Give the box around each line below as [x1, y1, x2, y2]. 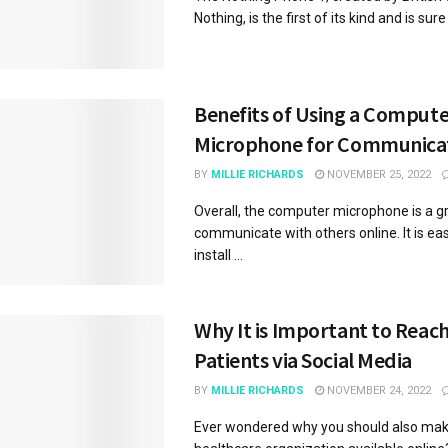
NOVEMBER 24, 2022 [324, 384, 431, 398]
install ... [194, 247, 243, 264]
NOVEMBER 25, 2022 [324, 168, 431, 182]
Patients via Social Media [194, 346, 412, 375]
